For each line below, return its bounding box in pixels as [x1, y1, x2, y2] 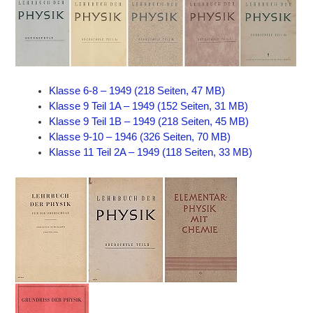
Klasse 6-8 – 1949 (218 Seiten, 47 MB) [49, 85, 226, 97]
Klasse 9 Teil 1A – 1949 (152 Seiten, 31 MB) [49, 101, 249, 112]
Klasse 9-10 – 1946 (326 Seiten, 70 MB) [49, 131, 231, 143]
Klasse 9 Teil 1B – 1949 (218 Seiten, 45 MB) [49, 116, 249, 128]
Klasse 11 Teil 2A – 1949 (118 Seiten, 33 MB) [49, 147, 253, 159]
